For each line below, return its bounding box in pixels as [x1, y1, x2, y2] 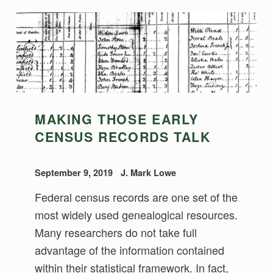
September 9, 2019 [35, 166, 116, 179]
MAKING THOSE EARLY [35, 109, 199, 129]
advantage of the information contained [35, 242, 225, 258]
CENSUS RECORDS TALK [35, 127, 211, 146]
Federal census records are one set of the [35, 189, 238, 205]
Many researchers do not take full [35, 224, 197, 240]
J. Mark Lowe [121, 166, 177, 179]
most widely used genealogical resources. [35, 207, 238, 222]
